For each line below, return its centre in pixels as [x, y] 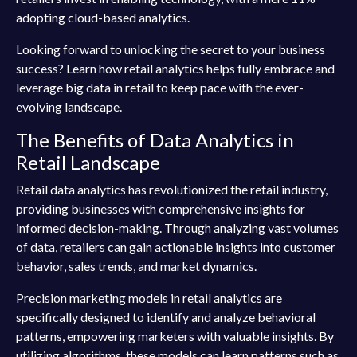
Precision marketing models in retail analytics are [149, 298]
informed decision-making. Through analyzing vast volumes [177, 228]
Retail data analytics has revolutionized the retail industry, [172, 189]
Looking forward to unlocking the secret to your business [171, 49]
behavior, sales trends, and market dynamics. [136, 266]
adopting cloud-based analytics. [103, 17]
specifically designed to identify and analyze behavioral [166, 317]
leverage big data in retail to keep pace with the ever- [160, 87]
